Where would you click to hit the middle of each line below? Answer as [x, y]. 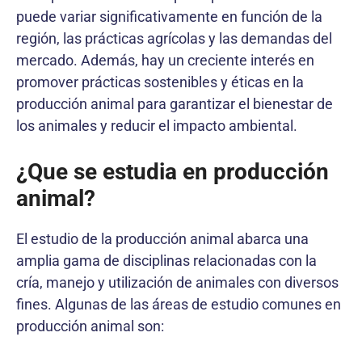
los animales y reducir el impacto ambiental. [157, 125]
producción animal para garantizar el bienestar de [175, 103]
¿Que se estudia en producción [173, 171]
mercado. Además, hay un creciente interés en [165, 60]
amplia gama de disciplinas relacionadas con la [166, 260]
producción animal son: [90, 326]
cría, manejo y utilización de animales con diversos [177, 282]
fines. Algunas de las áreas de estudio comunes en [179, 304]
